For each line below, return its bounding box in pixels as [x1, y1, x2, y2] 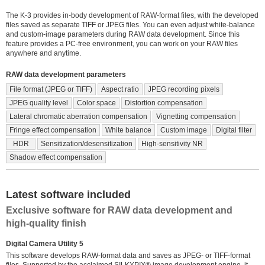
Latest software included [6, 189, 131, 201]
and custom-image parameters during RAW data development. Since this [6, 30, 240, 39]
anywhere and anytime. [6, 49, 81, 58]
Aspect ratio [101, 85, 139, 94]
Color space [77, 99, 116, 108]
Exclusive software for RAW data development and [6, 205, 232, 216]
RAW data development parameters [6, 70, 126, 79]
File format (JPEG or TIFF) [9, 85, 92, 94]
